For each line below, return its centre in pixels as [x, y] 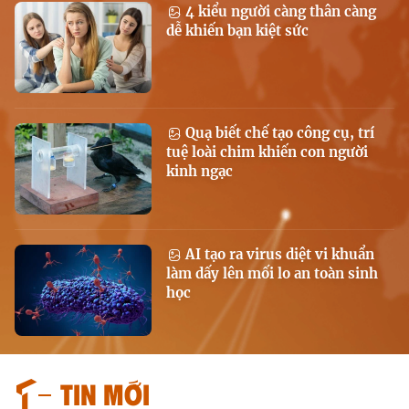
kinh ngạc [199, 172]
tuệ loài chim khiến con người [267, 152]
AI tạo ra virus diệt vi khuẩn [278, 255]
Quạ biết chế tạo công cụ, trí [278, 133]
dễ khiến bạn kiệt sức [237, 31]
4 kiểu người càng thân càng [279, 12]
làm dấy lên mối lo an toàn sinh [272, 274]
